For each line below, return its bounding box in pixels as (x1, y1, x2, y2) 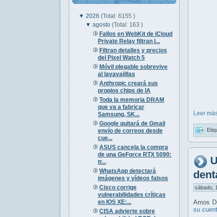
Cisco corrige (99, 184, 137, 191)
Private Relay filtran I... (97, 37, 160, 45)
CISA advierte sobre (99, 207, 155, 215)
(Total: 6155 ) (101, 12, 135, 19)
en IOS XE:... (97, 198, 131, 205)
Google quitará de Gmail (99, 120, 165, 127)
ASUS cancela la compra (99, 143, 168, 151)
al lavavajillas (97, 70, 135, 77)
